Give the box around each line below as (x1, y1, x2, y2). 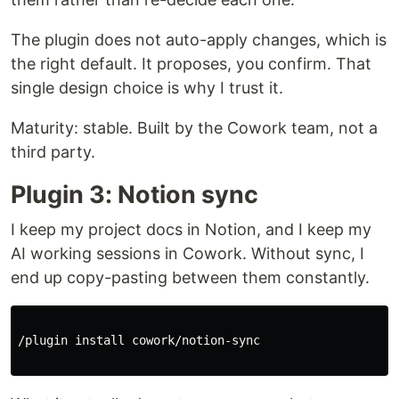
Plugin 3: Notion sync (11, 180, 258, 209)
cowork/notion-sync (132, 333, 260, 347)
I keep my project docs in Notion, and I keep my (11, 220, 371, 239)
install (75, 333, 132, 347)
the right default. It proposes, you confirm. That (11, 54, 371, 73)
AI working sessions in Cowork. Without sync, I (11, 244, 364, 263)
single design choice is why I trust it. (11, 78, 283, 97)
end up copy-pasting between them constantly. (11, 268, 370, 287)
